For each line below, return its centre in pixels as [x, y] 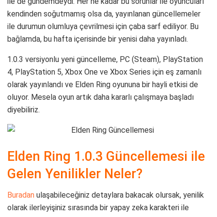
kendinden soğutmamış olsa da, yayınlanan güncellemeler [104, 14]
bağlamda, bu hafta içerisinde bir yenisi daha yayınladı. [98, 39]
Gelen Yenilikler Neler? [75, 174]
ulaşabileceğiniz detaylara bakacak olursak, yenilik [119, 195]
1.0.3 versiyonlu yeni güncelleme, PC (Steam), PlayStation [105, 60]
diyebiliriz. [23, 110]
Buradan [21, 195]
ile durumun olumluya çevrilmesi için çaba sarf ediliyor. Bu [103, 27]
